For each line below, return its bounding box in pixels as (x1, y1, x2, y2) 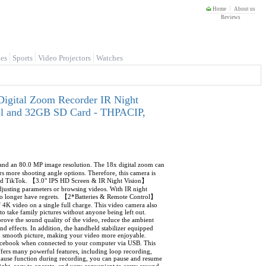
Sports (12, 53, 33, 62)
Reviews (221, 14, 240, 20)
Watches (96, 53, 123, 62)
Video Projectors (38, 53, 91, 62)
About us (234, 6, 255, 12)
